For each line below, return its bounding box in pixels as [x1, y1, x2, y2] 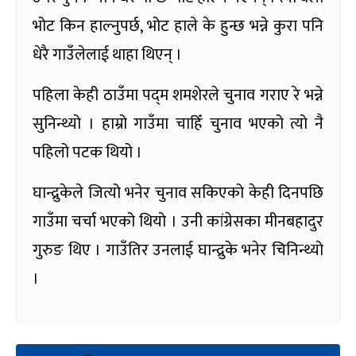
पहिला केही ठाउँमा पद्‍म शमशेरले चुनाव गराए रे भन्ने [33, 81, 323, 109]
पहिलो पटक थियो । [33, 138, 142, 166]
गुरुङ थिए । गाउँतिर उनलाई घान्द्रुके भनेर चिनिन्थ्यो [33, 236, 323, 264]
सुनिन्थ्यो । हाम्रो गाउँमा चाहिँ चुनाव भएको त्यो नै [33, 110, 323, 137]
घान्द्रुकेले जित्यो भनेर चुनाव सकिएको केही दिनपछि [33, 179, 323, 207]
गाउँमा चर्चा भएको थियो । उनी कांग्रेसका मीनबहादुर [33, 207, 323, 235]
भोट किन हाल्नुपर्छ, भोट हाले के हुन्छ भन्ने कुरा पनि [33, 12, 323, 40]
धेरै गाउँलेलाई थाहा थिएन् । [33, 41, 182, 68]
